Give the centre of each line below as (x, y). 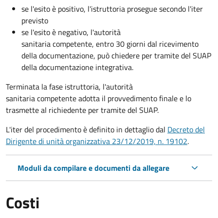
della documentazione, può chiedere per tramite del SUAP (116, 55)
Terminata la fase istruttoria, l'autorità (69, 86)
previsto (35, 20)
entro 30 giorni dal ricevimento (147, 44)
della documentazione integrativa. (77, 67)
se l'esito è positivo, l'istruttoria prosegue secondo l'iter (112, 9)
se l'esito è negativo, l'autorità (71, 32)
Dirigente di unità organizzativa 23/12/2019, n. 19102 (97, 141)
